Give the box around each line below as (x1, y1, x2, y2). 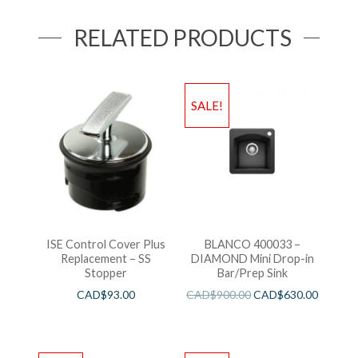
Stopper (84, 265, 127, 280)
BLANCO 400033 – (204, 237, 300, 251)
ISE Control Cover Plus (46, 237, 165, 251)
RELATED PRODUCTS (74, 24, 292, 52)
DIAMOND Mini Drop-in (190, 251, 314, 265)
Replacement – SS (60, 251, 151, 265)
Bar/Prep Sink (217, 265, 288, 280)
